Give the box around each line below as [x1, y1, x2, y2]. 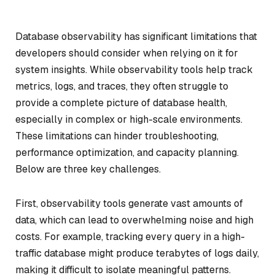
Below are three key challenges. [15, 163, 161, 176]
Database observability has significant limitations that [15, 30, 257, 43]
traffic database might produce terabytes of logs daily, [15, 246, 259, 260]
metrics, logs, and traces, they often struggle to [15, 80, 228, 93]
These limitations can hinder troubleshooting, [15, 130, 219, 142]
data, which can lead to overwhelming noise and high [15, 213, 254, 227]
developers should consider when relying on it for [15, 47, 238, 60]
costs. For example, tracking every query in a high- [15, 230, 245, 243]
